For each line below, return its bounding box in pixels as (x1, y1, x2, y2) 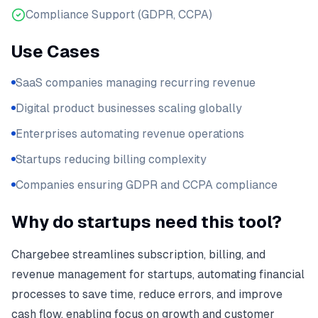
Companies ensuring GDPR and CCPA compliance (16, 178, 278, 192)
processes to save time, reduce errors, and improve (11, 287, 283, 301)
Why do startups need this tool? (11, 212, 282, 231)
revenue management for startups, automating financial (11, 268, 305, 281)
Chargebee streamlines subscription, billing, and (11, 248, 265, 261)
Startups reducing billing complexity (16, 153, 207, 166)
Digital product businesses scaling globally (16, 102, 242, 115)
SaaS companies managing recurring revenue (16, 76, 256, 89)
